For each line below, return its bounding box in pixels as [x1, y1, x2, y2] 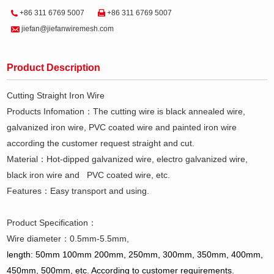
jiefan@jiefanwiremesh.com [21, 24, 114, 33]
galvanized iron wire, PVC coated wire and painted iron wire [7, 122, 237, 132]
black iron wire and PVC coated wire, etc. [7, 169, 173, 180]
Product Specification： [7, 217, 97, 228]
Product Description [7, 62, 101, 73]
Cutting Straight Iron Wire [7, 90, 105, 100]
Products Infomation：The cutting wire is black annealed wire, [7, 106, 246, 116]
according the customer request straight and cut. [7, 138, 195, 148]
